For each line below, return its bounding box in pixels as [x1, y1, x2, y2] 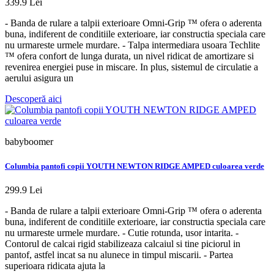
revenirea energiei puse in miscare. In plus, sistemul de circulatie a [5, 62, 258, 73]
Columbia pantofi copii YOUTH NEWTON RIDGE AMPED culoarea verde [5, 161, 264, 171]
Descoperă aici [5, 94, 62, 105]
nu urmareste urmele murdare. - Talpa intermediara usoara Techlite [5, 40, 260, 51]
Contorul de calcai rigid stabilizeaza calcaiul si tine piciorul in [5, 238, 240, 249]
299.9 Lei [5, 184, 42, 195]
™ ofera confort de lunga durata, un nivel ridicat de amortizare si [5, 51, 254, 62]
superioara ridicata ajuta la [5, 260, 105, 271]
